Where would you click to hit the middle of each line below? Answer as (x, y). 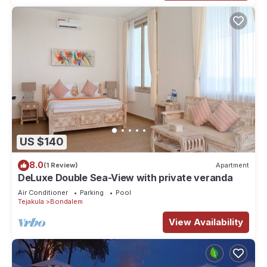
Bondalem (66, 201)
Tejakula (31, 201)
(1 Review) (61, 165)
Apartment (232, 165)
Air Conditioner (43, 192)
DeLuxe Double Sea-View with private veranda (126, 177)
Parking (92, 192)
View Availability (206, 222)
